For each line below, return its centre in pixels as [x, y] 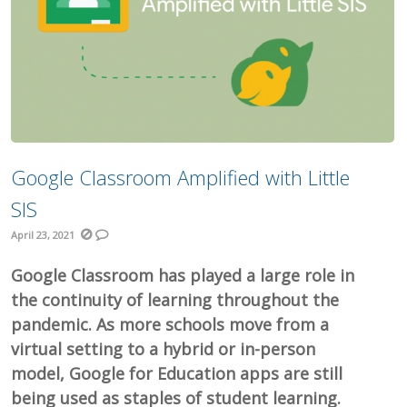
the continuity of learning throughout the [175, 299]
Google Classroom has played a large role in [183, 275]
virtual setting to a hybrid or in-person [164, 348]
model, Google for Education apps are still [177, 373]
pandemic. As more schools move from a [170, 324]
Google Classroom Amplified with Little [181, 177]
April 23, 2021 [43, 234]
